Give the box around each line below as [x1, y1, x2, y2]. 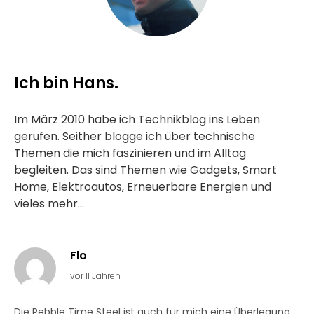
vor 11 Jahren [70, 270, 121, 282]
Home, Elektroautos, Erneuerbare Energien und [14, 179, 271, 195]
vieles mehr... [14, 196, 84, 212]
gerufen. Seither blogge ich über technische [14, 128, 255, 144]
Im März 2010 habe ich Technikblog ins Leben [14, 111, 260, 128]
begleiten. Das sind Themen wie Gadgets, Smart [14, 162, 277, 178]
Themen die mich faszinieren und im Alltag [14, 145, 246, 161]
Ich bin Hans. [14, 72, 118, 94]
